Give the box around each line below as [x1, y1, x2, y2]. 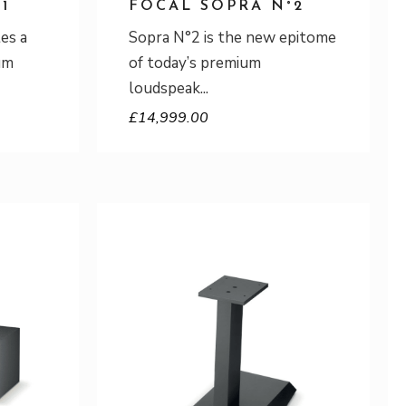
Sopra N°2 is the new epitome [129, 27, 336, 48]
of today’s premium [129, 53, 261, 73]
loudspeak [129, 78, 200, 99]
